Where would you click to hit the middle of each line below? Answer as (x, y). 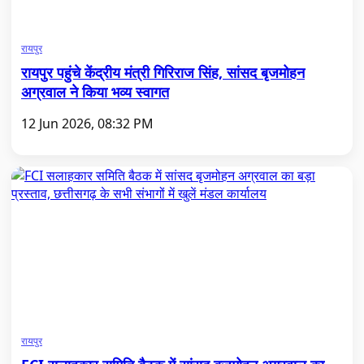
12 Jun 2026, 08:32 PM (87, 123)
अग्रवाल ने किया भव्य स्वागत (95, 92)
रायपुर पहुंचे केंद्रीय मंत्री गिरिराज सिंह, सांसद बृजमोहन (163, 72)
